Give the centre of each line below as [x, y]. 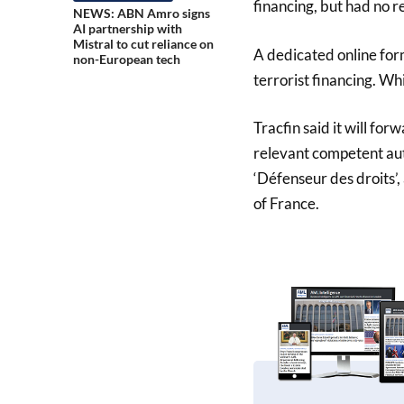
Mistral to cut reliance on [143, 44]
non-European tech [126, 60]
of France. [286, 204]
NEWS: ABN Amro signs [141, 14]
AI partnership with [127, 29]
